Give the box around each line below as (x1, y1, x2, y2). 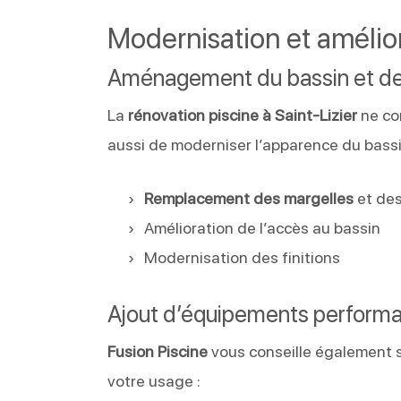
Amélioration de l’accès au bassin (144, 218, 381, 237)
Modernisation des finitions (144, 247, 341, 267)
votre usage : (107, 371, 201, 390)
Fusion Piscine (107, 341, 209, 361)
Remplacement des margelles (144, 188, 354, 208)
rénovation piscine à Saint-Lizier (128, 105, 358, 124)
